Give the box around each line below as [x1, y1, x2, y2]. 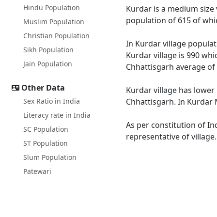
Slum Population [23, 153, 77, 162]
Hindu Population [23, 3, 80, 12]
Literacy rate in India [23, 110, 91, 120]
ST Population [23, 139, 68, 148]
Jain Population [23, 59, 72, 68]
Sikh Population [23, 45, 74, 54]
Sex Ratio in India [23, 96, 80, 106]
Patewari [23, 167, 51, 176]
